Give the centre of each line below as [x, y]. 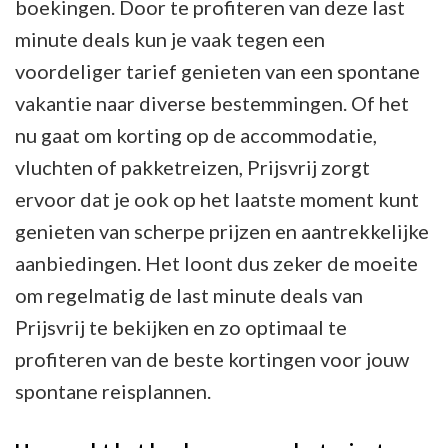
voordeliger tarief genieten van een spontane [217, 70]
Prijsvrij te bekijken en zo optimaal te [181, 326]
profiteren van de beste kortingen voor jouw [212, 358]
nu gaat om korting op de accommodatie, [196, 134]
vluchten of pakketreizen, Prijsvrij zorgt [192, 166]
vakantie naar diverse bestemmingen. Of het [212, 102]
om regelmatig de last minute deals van [189, 294]
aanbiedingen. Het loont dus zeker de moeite [216, 262]
